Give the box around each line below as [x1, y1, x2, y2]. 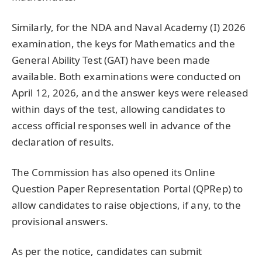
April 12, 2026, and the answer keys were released [12, 85, 249, 99]
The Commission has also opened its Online [12, 165, 216, 179]
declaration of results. [12, 135, 114, 149]
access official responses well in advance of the [12, 118, 232, 132]
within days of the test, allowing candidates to [12, 102, 225, 116]
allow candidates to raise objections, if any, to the [12, 198, 242, 212]
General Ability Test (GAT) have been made [12, 53, 211, 67]
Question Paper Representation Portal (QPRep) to [12, 181, 243, 195]
